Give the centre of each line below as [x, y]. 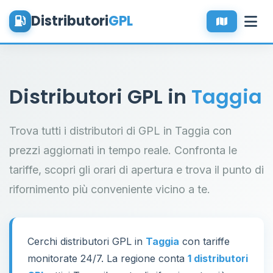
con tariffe [204, 241]
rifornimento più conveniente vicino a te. [110, 189]
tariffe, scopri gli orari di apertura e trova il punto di [136, 170]
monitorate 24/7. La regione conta [108, 258]
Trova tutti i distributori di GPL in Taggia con [120, 131]
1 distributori [218, 258]
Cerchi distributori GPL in [87, 241]
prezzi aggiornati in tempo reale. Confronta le [123, 150]
